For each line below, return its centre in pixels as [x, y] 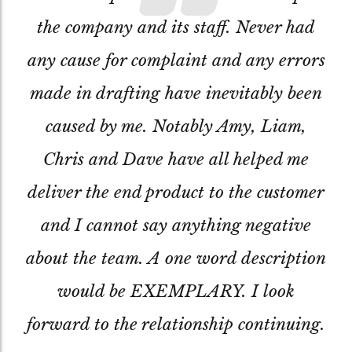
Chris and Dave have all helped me [176, 159]
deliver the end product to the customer [176, 192]
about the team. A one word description [176, 258]
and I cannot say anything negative [176, 225]
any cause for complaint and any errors [176, 60]
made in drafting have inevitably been [176, 93]
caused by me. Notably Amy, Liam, [176, 126]
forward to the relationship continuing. [176, 324]
